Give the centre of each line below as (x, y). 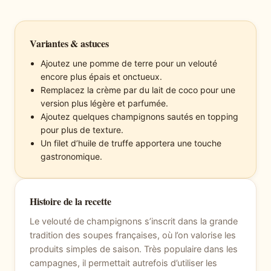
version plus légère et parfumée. (104, 103)
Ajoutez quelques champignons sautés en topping (139, 117)
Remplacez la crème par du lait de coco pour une (138, 90)
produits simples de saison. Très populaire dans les (134, 250)
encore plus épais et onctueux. (101, 77)
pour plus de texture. (82, 130)
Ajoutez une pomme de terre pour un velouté (129, 64)
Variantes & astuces (69, 44)
